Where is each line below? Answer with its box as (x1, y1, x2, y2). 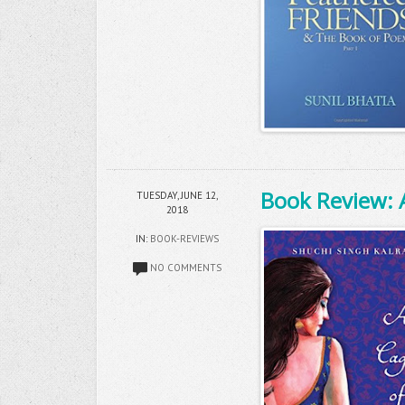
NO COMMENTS (149, 260, 221, 274)
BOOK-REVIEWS (149, 231, 219, 245)
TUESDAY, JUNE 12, (136, 188, 218, 202)
